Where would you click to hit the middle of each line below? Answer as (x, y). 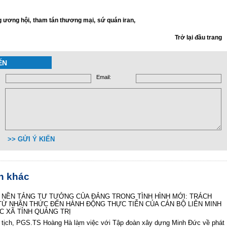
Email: (103, 77)
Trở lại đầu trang (198, 37)
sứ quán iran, (116, 20)
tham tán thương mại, (64, 20)
